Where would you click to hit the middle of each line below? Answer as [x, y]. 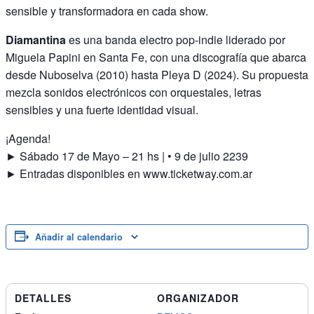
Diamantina [36, 40]
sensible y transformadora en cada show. [107, 11]
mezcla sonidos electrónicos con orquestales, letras [134, 93]
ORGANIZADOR [198, 298]
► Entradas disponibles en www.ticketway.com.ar [129, 174]
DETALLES [43, 298]
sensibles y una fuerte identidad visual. [102, 110]
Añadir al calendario [79, 237]
